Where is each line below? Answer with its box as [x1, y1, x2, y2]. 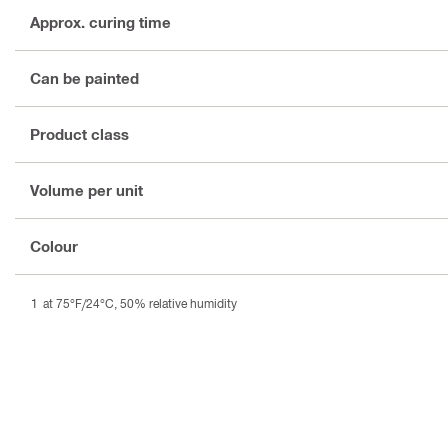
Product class [30, 125, 129, 144]
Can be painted [30, 69, 139, 88]
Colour [30, 237, 78, 256]
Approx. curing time [30, 13, 171, 32]
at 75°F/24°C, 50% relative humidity [43, 295, 237, 310]
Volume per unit [30, 181, 143, 200]
